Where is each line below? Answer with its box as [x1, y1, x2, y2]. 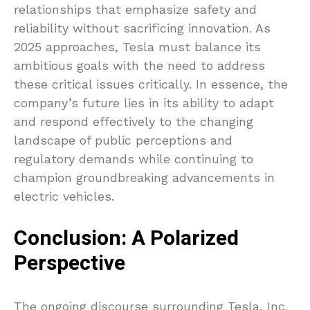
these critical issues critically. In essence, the [14, 77, 288, 92]
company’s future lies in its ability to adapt [14, 95, 274, 111]
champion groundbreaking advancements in [14, 170, 275, 185]
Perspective [14, 248, 125, 280]
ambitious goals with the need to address [14, 58, 265, 73]
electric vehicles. [14, 189, 114, 204]
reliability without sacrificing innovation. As [14, 21, 271, 36]
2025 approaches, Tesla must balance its [14, 39, 261, 55]
